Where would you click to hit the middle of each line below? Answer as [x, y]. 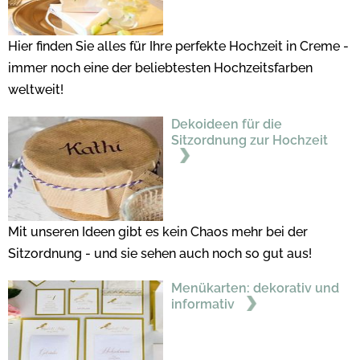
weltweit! [37, 90]
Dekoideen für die [226, 125]
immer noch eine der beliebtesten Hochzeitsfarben [160, 68]
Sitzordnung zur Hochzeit [249, 141]
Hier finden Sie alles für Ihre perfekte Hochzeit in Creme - [178, 47]
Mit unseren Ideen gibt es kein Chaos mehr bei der [158, 232]
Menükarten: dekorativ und [255, 288]
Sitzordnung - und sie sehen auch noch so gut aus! [162, 254]
